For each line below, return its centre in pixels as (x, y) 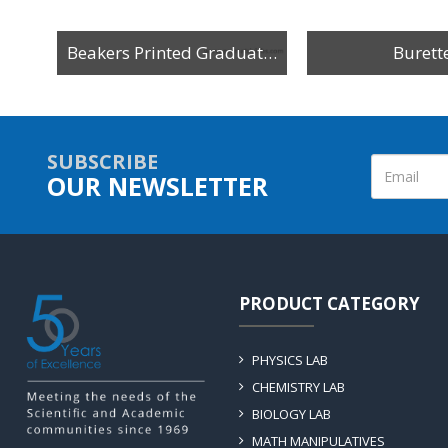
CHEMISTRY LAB (298, 386)
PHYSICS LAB (290, 359)
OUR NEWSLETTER (157, 185)
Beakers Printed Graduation (270, 52)
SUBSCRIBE (102, 161)
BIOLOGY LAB (291, 413)
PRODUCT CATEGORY (329, 303)
